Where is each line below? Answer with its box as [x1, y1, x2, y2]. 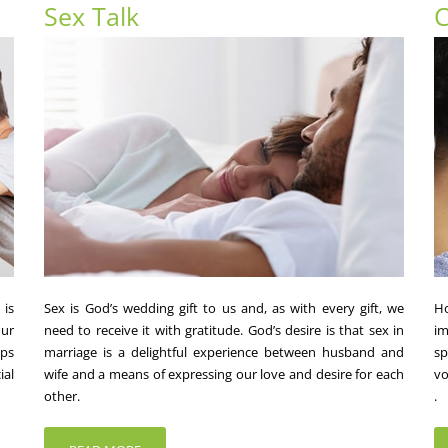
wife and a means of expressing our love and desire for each [44, 364, 404, 383]
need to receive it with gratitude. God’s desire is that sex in [44, 320, 404, 339]
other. [44, 386, 80, 405]
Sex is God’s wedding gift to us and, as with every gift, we [44, 298, 404, 317]
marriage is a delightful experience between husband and [44, 342, 404, 361]
